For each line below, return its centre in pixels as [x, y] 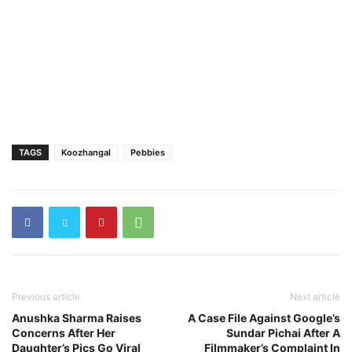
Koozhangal [86, 152]
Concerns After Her [64, 332]
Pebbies [148, 152]
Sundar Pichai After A [283, 332]
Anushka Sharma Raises [77, 317]
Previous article [46, 296]
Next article [315, 296]
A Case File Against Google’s [264, 317]
